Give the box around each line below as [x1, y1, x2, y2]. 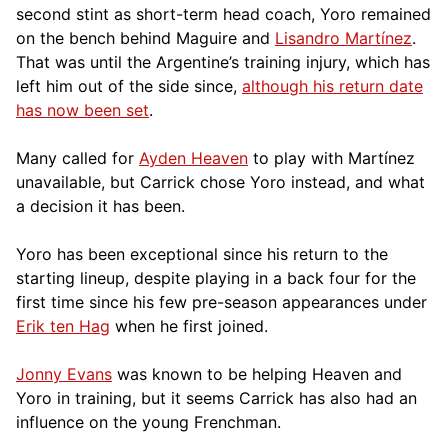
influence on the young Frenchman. [16, 411, 281, 432]
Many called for [16, 147, 139, 168]
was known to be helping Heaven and [112, 363, 402, 384]
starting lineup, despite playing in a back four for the [16, 267, 416, 288]
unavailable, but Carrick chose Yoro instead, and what [16, 171, 425, 192]
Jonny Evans [16, 363, 112, 384]
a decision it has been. [16, 195, 185, 216]
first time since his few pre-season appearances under [16, 291, 427, 312]
